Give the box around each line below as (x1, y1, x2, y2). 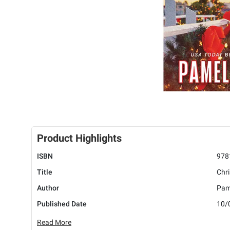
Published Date (37, 200, 87, 208)
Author (37, 184, 59, 193)
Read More (37, 218, 71, 227)
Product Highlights (37, 132, 122, 145)
